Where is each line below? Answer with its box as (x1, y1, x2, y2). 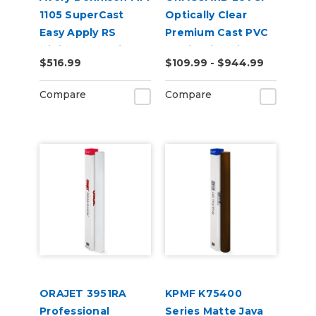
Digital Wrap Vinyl (39, 44, 138, 56)
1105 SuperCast (39, 8, 124, 21)
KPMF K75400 (165, 287, 242, 300)
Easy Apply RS (39, 26, 116, 39)
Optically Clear (165, 8, 247, 21)
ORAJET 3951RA (39, 287, 127, 300)
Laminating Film (165, 44, 253, 56)
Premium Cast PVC (165, 26, 268, 39)
